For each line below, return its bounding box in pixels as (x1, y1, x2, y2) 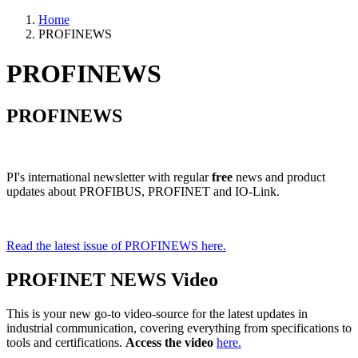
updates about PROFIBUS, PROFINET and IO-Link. (6, 185, 283, 199)
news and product (236, 170, 325, 185)
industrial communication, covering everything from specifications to (6, 320, 352, 335)
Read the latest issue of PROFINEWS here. (6, 239, 226, 253)
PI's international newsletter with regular (6, 170, 212, 185)
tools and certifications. (6, 335, 125, 349)
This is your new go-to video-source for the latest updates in (6, 306, 308, 320)
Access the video (125, 335, 217, 349)
